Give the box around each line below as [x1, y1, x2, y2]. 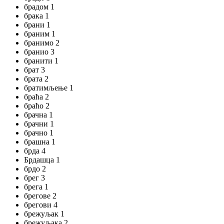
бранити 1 [24, 56, 58, 65]
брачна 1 [24, 110, 53, 119]
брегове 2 [24, 191, 56, 200]
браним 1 [24, 29, 55, 38]
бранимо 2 [24, 38, 59, 47]
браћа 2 [24, 92, 49, 101]
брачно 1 [24, 128, 53, 137]
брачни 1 [24, 119, 54, 128]
